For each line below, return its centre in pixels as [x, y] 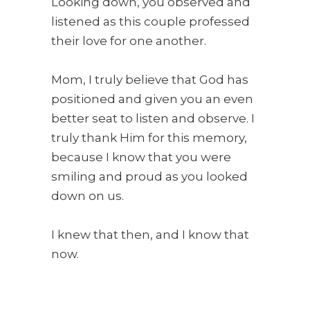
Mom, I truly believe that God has [150, 80]
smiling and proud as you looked [149, 177]
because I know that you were [141, 157]
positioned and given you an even [152, 99]
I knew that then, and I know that [150, 235]
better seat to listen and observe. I [153, 119]
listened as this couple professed [151, 22]
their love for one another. [129, 41]
